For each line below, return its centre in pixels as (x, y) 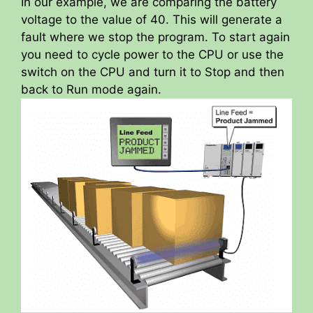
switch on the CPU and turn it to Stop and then (153, 72)
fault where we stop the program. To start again (155, 37)
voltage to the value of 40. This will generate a (152, 20)
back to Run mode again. (91, 90)
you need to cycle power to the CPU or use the (152, 55)
